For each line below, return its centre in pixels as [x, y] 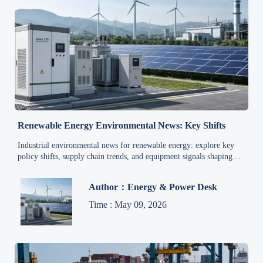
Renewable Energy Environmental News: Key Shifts [122, 125]
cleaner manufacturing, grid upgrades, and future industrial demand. [131, 167]
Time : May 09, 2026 [128, 205]
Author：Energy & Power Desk [153, 187]
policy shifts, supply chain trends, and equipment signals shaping [125, 156]
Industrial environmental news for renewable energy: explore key [126, 145]
